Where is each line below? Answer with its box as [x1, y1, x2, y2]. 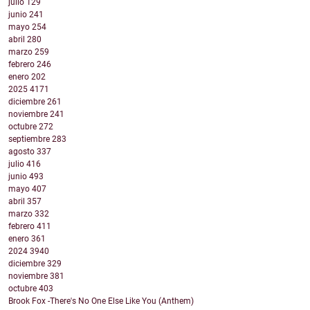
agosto [8, 147, 37, 157]
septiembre [8, 134, 52, 145]
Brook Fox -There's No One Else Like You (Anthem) [8, 296, 194, 307]
